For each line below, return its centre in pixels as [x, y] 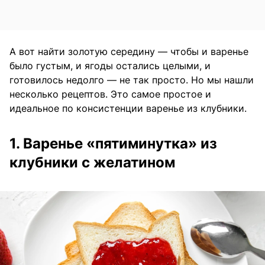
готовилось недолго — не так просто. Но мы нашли [132, 80]
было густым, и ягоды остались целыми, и [110, 66]
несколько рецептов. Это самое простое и [110, 94]
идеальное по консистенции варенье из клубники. [128, 109]
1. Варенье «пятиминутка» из [113, 144]
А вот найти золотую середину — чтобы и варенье [129, 52]
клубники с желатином [92, 163]
